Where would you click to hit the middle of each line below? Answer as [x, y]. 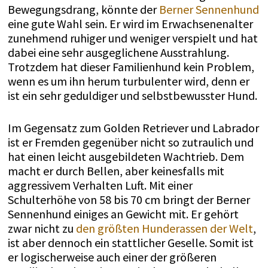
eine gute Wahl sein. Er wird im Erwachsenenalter [130, 23]
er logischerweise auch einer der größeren [112, 257]
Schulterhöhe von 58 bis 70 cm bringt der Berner [129, 199]
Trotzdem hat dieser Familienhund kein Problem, [131, 66]
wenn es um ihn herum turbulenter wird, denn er [128, 81]
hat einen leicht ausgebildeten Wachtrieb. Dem [126, 156]
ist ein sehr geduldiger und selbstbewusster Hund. [132, 95]
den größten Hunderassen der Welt [164, 228]
